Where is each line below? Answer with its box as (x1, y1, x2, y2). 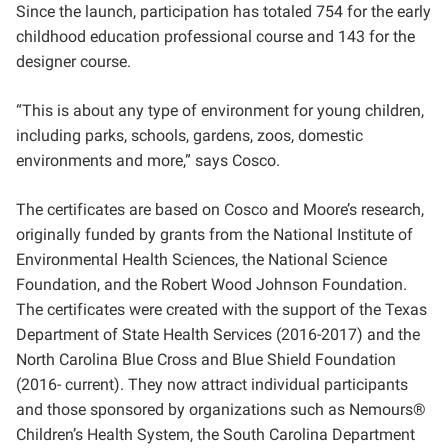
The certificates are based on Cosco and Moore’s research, (16, 200, 424, 219)
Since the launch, (16, 2, 140, 21)
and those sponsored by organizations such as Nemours (16, 400, 413, 419)
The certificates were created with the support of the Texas (16, 300, 427, 319)
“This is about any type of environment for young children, (16, 101, 424, 120)
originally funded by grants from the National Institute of (16, 225, 413, 244)
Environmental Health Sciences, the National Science (16, 250, 387, 269)
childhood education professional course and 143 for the (16, 27, 415, 46)
